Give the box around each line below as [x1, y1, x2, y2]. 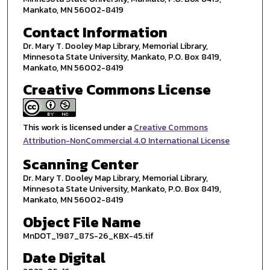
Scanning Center [22, 153, 139, 175]
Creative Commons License [22, 79, 211, 101]
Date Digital [22, 247, 105, 269]
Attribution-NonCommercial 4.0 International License [22, 134, 230, 148]
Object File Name [22, 211, 141, 233]
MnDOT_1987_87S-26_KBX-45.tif [22, 229, 154, 242]
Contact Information [22, 21, 168, 43]
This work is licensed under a [22, 121, 134, 134]
